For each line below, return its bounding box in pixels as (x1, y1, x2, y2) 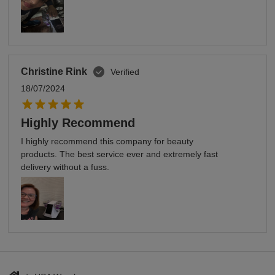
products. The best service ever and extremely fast (21, 149, 219, 160)
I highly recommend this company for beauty (21, 136, 194, 147)
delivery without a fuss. (21, 162, 110, 172)
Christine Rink (21, 66, 88, 77)
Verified (110, 66, 140, 77)
